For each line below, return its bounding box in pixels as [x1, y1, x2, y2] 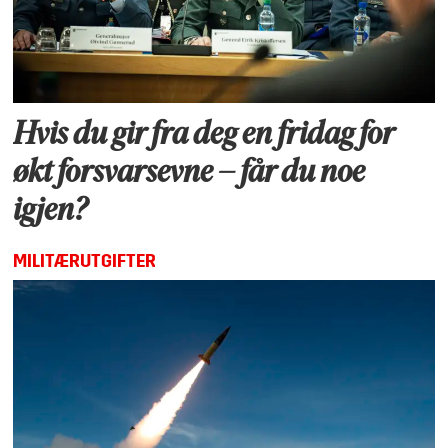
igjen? [13, 196, 88, 229]
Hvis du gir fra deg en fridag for [13, 120, 395, 153]
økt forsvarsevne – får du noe [13, 158, 366, 191]
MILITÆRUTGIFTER [13, 253, 157, 271]
